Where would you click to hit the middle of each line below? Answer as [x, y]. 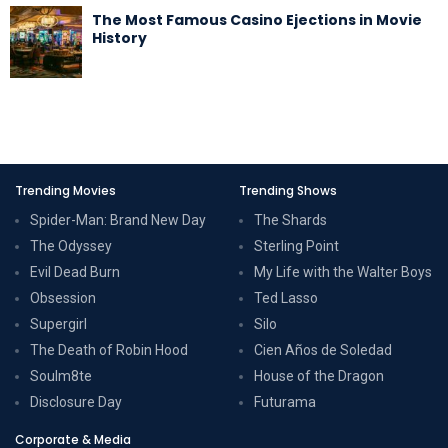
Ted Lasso [286, 297]
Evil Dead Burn [75, 271]
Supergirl [58, 323]
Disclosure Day [76, 401]
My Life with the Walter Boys [343, 271]
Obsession [63, 297]
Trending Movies [65, 190]
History [119, 37]
